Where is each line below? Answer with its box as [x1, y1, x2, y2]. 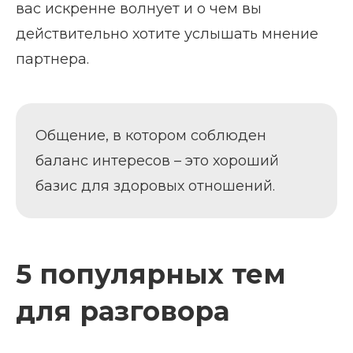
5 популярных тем [16, 257, 286, 291]
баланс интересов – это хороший [35, 151, 279, 169]
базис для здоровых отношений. [35, 176, 275, 195]
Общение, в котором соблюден [35, 126, 266, 144]
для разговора [16, 294, 229, 328]
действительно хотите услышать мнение [16, 24, 318, 43]
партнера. [16, 50, 89, 68]
